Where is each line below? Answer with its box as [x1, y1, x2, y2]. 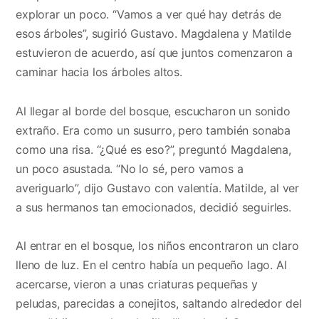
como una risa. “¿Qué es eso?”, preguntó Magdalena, [16, 142, 291, 157]
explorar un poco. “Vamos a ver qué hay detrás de [16, 7, 282, 22]
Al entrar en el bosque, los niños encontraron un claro [16, 238, 299, 253]
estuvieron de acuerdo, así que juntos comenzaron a [16, 46, 293, 61]
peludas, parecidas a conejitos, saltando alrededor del [16, 296, 302, 310]
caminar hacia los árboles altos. [16, 65, 182, 80]
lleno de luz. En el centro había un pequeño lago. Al [16, 257, 287, 272]
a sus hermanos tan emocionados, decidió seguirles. [16, 199, 291, 214]
